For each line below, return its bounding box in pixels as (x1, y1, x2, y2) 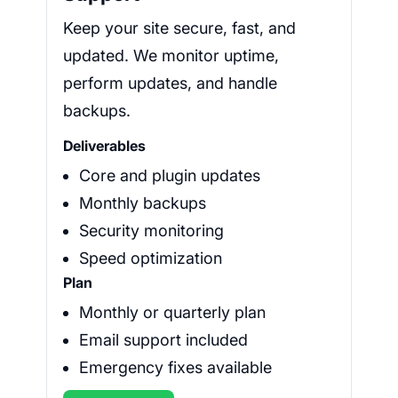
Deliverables (63, 137, 146, 155)
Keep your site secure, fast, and (63, 19, 296, 38)
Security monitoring (79, 221, 224, 241)
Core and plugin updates (79, 166, 260, 186)
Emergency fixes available (79, 358, 272, 378)
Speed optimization (79, 249, 222, 268)
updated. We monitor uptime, (63, 46, 279, 66)
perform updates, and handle (63, 74, 277, 93)
